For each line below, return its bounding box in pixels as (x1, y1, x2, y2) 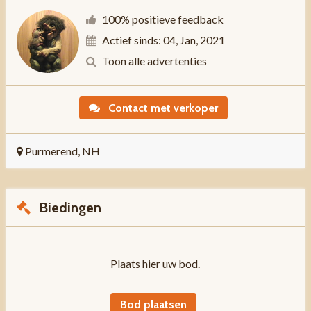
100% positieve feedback (101, 12, 224, 26)
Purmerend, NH (22, 144, 100, 158)
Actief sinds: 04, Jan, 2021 (101, 33, 225, 47)
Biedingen (35, 199, 101, 217)
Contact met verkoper (106, 101, 219, 115)
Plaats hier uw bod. (110, 257, 201, 271)
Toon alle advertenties (101, 54, 207, 68)
